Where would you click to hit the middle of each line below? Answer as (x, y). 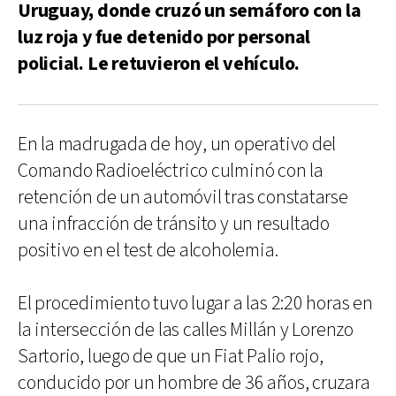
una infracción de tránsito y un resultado (174, 224)
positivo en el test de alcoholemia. (148, 250)
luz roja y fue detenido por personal (164, 37)
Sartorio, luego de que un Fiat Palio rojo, (171, 356)
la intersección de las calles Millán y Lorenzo (186, 330)
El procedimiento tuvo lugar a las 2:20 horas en (195, 303)
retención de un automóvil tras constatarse (183, 197)
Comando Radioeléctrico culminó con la (171, 171)
